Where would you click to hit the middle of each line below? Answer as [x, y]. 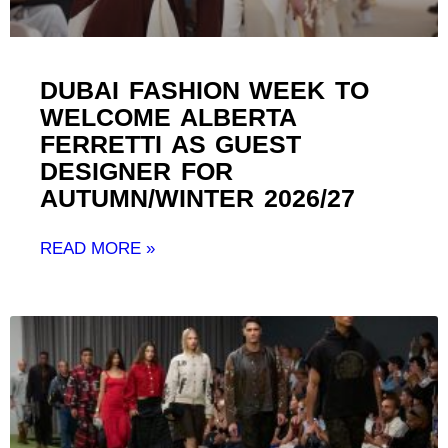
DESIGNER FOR [136, 171]
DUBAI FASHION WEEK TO [204, 90]
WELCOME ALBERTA [168, 117]
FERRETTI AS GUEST [170, 144]
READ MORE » [97, 249]
